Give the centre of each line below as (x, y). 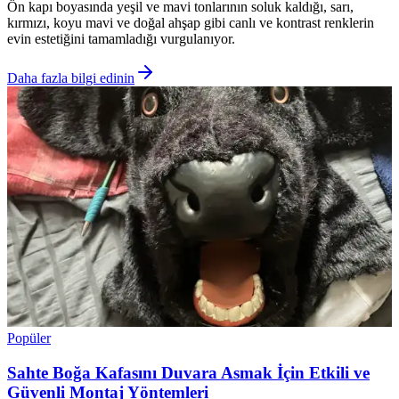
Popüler (29, 338)
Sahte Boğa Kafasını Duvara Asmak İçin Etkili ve (188, 372)
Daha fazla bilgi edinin (71, 78)
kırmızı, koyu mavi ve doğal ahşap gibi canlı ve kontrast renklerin (191, 23)
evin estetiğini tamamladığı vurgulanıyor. (121, 39)
